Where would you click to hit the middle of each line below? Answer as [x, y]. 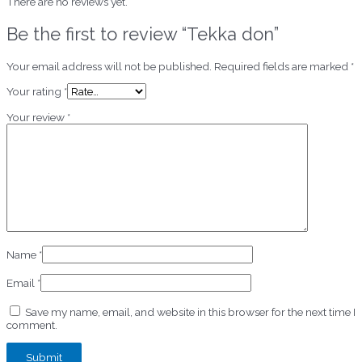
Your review [37, 117]
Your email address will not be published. [109, 66]
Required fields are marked [282, 66]
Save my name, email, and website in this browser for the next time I [190, 311]
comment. [32, 324]
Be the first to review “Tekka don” [143, 34]
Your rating [35, 92]
